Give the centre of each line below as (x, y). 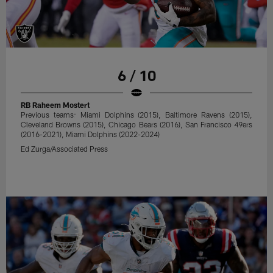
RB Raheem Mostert (55, 105)
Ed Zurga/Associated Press (65, 149)
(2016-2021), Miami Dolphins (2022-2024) (90, 134)
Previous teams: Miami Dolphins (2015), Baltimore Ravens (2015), (136, 115)
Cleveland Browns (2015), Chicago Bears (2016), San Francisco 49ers (136, 125)
